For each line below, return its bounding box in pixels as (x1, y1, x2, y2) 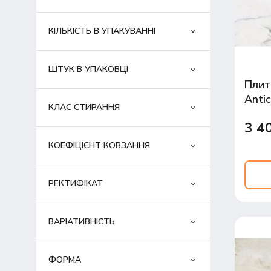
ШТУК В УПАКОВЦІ (48, 64, 128, 76)
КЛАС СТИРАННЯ (48, 102, 120, 114)
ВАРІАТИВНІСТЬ (48, 216, 115, 228)
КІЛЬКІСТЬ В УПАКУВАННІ (48, 25, 155, 38)
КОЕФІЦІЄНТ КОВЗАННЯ (48, 140, 150, 152)
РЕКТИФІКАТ (48, 178, 103, 190)
